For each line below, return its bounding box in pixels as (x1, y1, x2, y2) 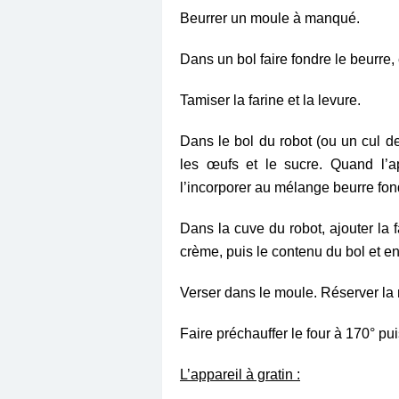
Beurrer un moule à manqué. (180, 10, 360, 26)
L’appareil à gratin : (180, 366, 300, 382)
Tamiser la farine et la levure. (180, 92, 368, 108)
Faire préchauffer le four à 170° (180, 325, 379, 341)
